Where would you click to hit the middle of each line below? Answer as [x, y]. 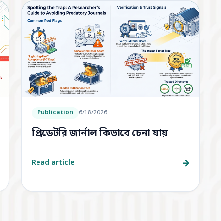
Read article [53, 163]
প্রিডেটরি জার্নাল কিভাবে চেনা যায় [99, 134]
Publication [55, 113]
